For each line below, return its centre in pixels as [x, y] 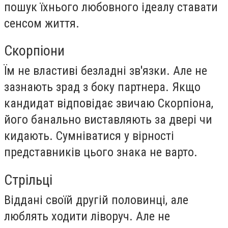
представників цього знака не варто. [101, 152]
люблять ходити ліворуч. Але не [87, 216]
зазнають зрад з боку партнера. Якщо [102, 87]
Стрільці [28, 180]
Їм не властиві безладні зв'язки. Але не [106, 71]
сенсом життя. [42, 23]
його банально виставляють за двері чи [108, 120]
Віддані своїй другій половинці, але [96, 200]
